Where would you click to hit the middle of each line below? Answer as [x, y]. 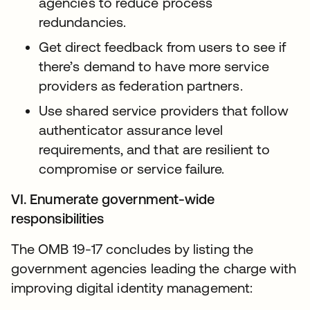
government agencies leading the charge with [154, 268]
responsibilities [58, 218]
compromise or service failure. [132, 168]
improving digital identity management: [132, 288]
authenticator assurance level [131, 130]
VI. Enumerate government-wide [113, 199]
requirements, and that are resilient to [155, 149]
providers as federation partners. [141, 85]
